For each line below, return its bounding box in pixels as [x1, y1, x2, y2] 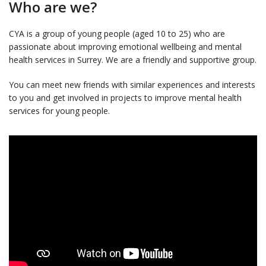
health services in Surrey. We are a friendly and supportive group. [9, 54, 256, 66]
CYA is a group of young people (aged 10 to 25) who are [9, 28, 225, 40]
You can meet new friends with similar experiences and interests [9, 79, 255, 91]
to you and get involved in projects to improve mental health [9, 92, 242, 104]
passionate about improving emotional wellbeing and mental [9, 41, 242, 53]
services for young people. [9, 105, 110, 117]
